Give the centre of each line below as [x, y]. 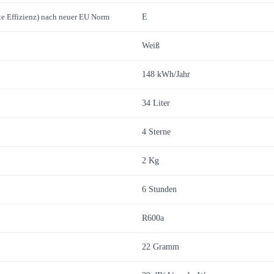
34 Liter [156, 103]
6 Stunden [159, 189]
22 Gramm [161, 247]
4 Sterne [156, 132]
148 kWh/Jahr [166, 74]
